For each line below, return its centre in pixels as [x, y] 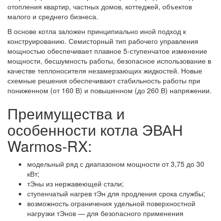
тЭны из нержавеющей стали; [75, 184]
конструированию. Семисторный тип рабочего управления [103, 41]
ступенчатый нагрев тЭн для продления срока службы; [116, 193]
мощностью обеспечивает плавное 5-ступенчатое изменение [107, 51]
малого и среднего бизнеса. [53, 16]
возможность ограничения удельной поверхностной [111, 203]
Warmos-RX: [50, 146]
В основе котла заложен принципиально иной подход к [97, 31]
